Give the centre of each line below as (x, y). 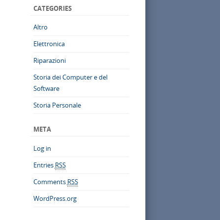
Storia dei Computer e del (70, 77)
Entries (44, 165)
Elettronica (49, 44)
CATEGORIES (52, 8)
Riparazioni (49, 61)
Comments (50, 182)
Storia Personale (57, 105)
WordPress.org (55, 199)
